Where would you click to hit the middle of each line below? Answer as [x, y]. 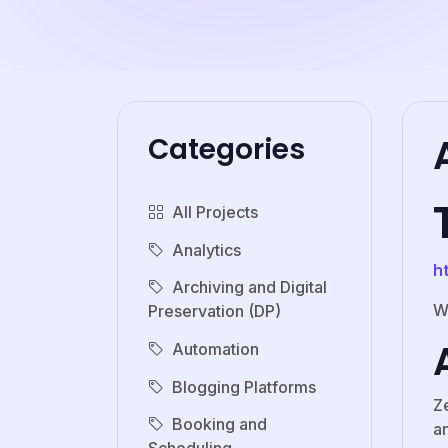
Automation [215, 348]
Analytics [206, 249]
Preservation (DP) [214, 311]
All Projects [215, 212]
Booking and [219, 424]
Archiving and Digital [249, 287]
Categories [226, 150]
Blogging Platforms [244, 386]
